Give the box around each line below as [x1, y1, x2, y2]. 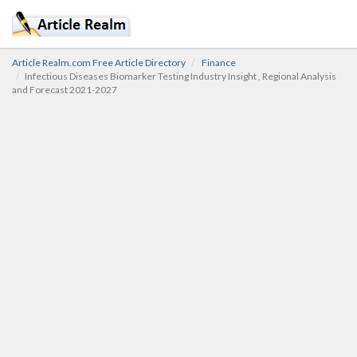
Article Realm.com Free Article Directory [12, 57, 186, 69]
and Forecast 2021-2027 [12, 84, 117, 96]
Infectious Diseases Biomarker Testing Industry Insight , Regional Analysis [25, 70, 336, 82]
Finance [202, 57, 236, 69]
